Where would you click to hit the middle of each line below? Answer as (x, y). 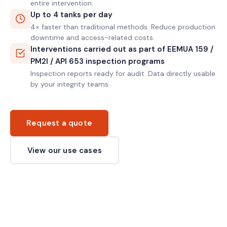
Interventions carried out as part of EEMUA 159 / (122, 49)
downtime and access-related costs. (92, 37)
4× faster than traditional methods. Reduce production (123, 27)
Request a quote (59, 123)
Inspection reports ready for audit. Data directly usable (123, 73)
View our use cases (65, 150)
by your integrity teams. (70, 84)
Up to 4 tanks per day (71, 15)
